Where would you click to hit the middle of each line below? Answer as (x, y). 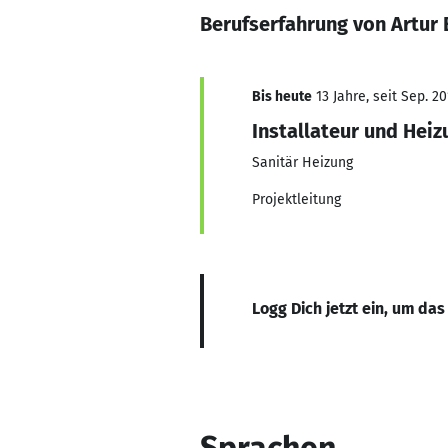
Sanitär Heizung (302, 162)
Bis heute (282, 96)
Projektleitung (296, 199)
